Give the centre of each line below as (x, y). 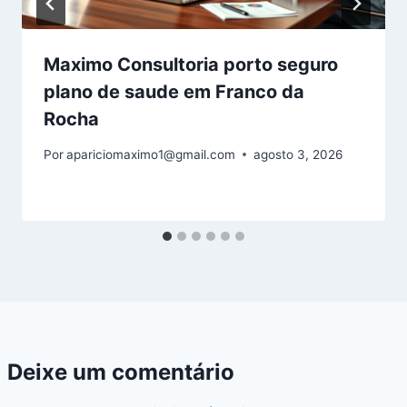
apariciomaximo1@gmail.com (151, 154)
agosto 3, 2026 (298, 154)
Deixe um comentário (121, 372)
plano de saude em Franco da (174, 92)
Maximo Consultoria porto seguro (191, 65)
